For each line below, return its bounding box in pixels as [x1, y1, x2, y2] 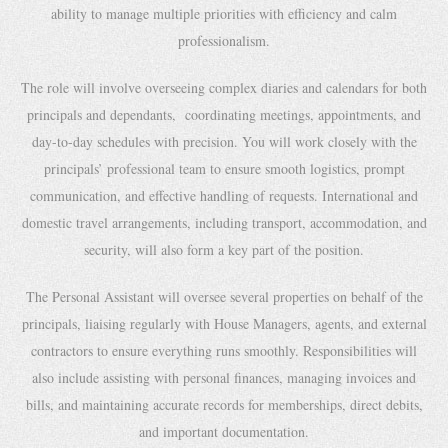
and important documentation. [139, 422, 309, 441]
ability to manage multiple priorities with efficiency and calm [51, 4, 397, 23]
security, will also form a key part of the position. [84, 240, 364, 259]
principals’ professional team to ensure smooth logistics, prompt [43, 159, 405, 178]
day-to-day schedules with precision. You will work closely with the [31, 132, 417, 151]
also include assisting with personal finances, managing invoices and [32, 368, 416, 387]
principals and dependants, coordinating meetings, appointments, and [27, 105, 421, 124]
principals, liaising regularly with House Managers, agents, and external [21, 314, 427, 333]
